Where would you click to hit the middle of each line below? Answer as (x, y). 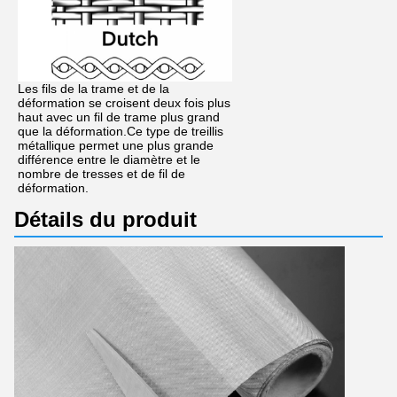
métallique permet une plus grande (116, 145)
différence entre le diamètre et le (109, 159)
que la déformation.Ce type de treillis (121, 131)
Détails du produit (105, 219)
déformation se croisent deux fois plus (124, 102)
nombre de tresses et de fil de (101, 173)
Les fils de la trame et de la (93, 88)
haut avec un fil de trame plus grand (119, 117)
